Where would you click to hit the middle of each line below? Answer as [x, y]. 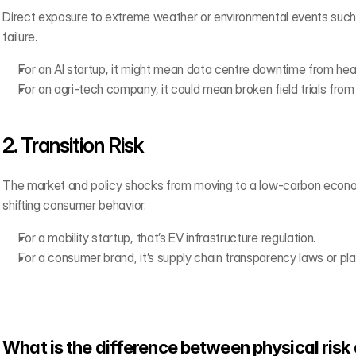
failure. [20, 37]
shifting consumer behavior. [74, 205]
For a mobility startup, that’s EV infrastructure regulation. [167, 238]
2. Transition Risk [75, 145]
